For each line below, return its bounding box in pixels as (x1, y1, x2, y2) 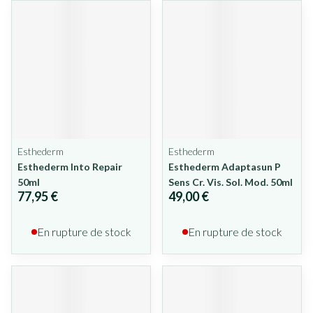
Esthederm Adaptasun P (168, 161, 281, 173)
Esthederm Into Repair (17, 161, 122, 173)
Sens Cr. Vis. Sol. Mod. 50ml (168, 176, 293, 188)
